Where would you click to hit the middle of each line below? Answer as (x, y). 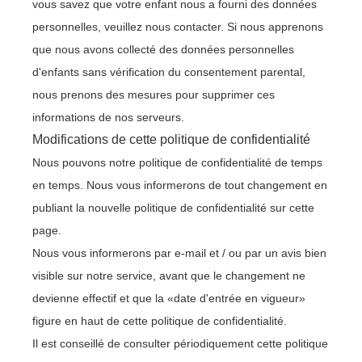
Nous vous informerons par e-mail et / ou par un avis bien (179, 253)
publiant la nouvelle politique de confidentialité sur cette (173, 208)
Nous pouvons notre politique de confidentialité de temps (177, 162)
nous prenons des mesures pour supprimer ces (154, 95)
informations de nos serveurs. (108, 117)
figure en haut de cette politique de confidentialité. (160, 321)
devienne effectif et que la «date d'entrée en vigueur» (169, 298)
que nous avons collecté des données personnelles (163, 49)
